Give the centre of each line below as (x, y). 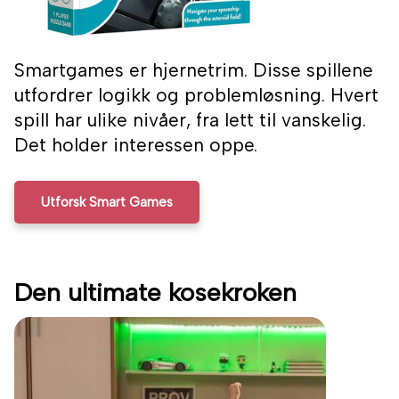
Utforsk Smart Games (107, 203)
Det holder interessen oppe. (136, 145)
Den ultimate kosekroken (155, 293)
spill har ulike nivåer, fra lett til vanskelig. (190, 120)
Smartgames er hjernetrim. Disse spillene (194, 70)
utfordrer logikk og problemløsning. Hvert (196, 95)
